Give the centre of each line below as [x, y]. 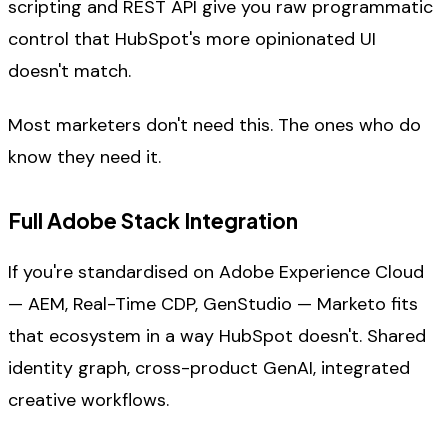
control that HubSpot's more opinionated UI [192, 38]
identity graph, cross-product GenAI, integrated [209, 368]
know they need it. [84, 157]
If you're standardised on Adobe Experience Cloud [216, 272]
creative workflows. [88, 400]
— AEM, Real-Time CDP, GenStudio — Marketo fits [213, 304]
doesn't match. [69, 70]
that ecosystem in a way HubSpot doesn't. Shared [217, 336]
